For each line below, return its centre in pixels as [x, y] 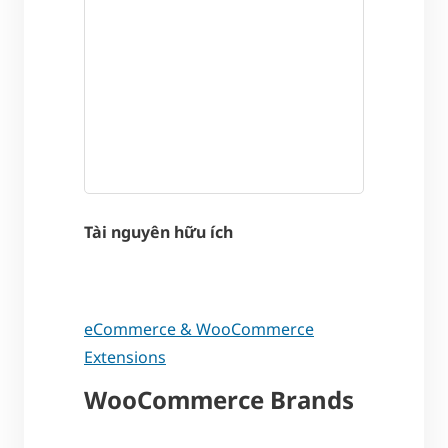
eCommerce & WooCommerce [199, 328]
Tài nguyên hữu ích [158, 231]
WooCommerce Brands [219, 399]
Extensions [125, 356]
